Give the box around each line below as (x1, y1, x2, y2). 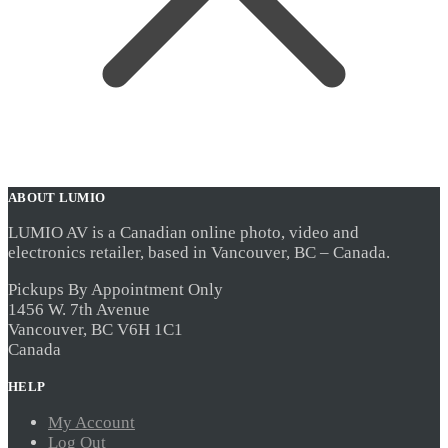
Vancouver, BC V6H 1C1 (8, 319, 183, 339)
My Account (48, 412, 135, 432)
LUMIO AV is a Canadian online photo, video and (8, 223, 359, 243)
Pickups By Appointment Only (8, 279, 223, 299)
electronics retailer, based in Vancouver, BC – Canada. (8, 243, 390, 263)
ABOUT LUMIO (8, 189, 106, 205)
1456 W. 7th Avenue (8, 299, 150, 319)
